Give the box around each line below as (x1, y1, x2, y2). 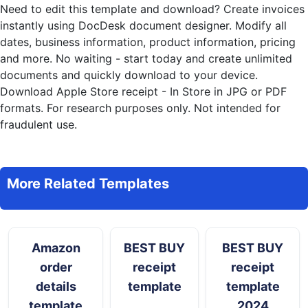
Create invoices (223, 1, 305, 16)
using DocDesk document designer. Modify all (44, 18, 287, 32)
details (35, 278, 76, 294)
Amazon (31, 240, 80, 255)
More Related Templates (7, 175, 169, 192)
